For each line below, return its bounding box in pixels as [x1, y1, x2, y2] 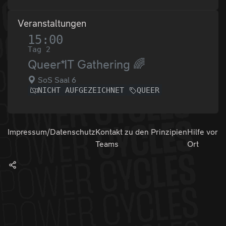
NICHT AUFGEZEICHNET [38, 86, 124, 95]
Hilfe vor [187, 128, 218, 137]
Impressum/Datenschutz [8, 128, 95, 137]
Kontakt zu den [95, 128, 149, 137]
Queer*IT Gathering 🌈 [28, 58, 145, 71]
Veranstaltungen [18, 18, 86, 29]
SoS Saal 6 [36, 76, 76, 84]
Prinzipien [150, 128, 187, 137]
